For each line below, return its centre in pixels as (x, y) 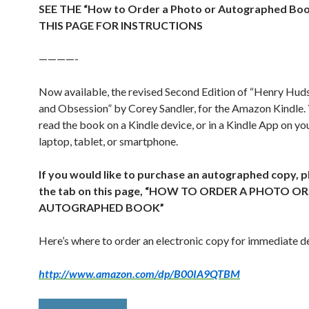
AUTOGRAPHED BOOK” (101, 207)
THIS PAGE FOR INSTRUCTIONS (121, 25)
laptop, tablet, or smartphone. (108, 141)
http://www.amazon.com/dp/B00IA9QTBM (139, 273)
